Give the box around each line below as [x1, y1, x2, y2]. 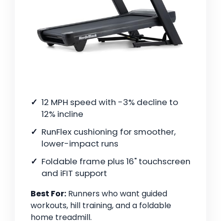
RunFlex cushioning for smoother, [41, 125, 176, 138]
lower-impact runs [41, 137, 118, 149]
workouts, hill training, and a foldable [31, 199, 171, 211]
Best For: [31, 187, 66, 199]
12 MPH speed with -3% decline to [41, 96, 178, 108]
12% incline [41, 108, 83, 120]
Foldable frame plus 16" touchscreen [41, 155, 190, 167]
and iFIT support [41, 167, 107, 179]
